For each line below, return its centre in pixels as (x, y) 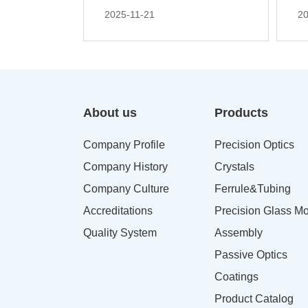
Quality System (120, 233)
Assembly (239, 233)
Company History (125, 167)
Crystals (235, 167)
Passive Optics (251, 255)
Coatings (237, 277)
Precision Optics (255, 145)
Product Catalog (254, 299)
